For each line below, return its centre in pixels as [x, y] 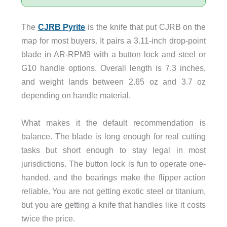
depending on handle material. [76, 96]
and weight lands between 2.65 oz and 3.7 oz [113, 82]
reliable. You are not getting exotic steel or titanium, [113, 191]
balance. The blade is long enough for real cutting [113, 136]
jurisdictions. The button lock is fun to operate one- [113, 163]
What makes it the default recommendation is [113, 122]
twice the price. [48, 218]
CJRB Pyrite [62, 27]
